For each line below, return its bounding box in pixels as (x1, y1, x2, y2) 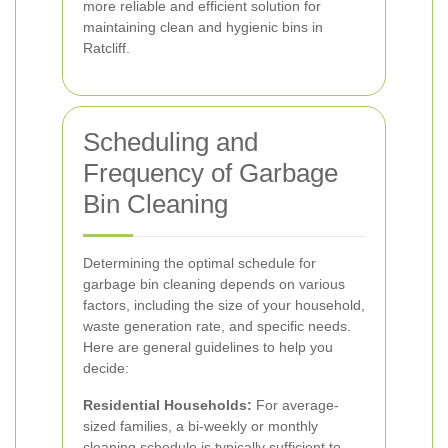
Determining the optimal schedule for (83, 255, 316, 271)
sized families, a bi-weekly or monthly (83, 418, 318, 434)
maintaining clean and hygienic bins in (83, 19, 323, 35)
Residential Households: (83, 397, 252, 413)
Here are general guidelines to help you (83, 339, 333, 355)
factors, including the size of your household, (83, 297, 365, 313)
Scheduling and (83, 127, 258, 157)
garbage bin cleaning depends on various (83, 276, 345, 292)
